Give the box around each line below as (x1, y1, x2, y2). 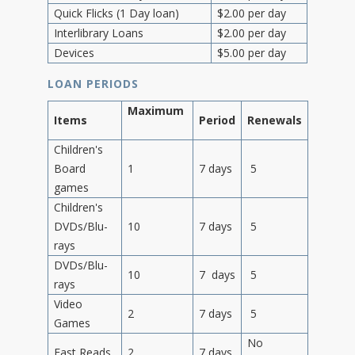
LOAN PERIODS (48, 75, 139, 91)
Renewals (247, 112, 302, 128)
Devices (54, 44, 94, 60)
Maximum (128, 102, 187, 118)
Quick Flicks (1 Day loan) (54, 5, 179, 21)
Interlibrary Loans (54, 25, 143, 40)
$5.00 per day (217, 44, 286, 60)
